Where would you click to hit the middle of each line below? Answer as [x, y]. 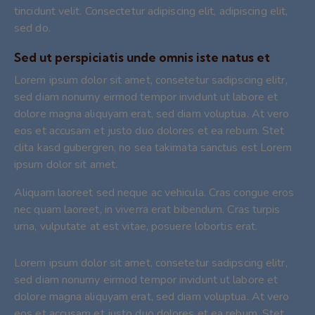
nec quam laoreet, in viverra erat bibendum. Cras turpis [147, 209]
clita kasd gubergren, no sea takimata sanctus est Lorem [153, 147]
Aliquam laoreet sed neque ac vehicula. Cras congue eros [154, 192]
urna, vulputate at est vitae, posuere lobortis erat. [136, 226]
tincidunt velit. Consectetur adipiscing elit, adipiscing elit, [151, 11]
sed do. [32, 28]
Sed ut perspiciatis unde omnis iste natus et [142, 57]
